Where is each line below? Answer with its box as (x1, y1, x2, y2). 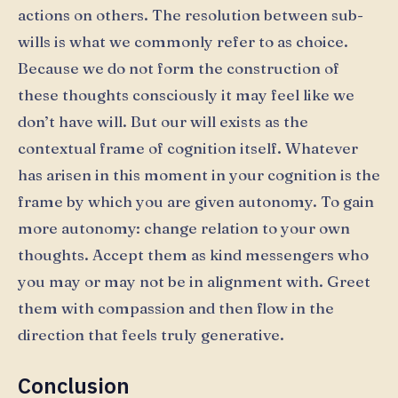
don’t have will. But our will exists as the (18, 111, 308, 131)
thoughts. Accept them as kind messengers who (18, 244, 369, 264)
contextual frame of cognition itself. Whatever (18, 138, 358, 157)
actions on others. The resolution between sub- (18, 4, 363, 24)
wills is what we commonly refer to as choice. (18, 31, 348, 51)
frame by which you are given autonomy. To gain (18, 191, 374, 211)
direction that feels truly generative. (18, 324, 284, 344)
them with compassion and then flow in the (18, 298, 334, 317)
